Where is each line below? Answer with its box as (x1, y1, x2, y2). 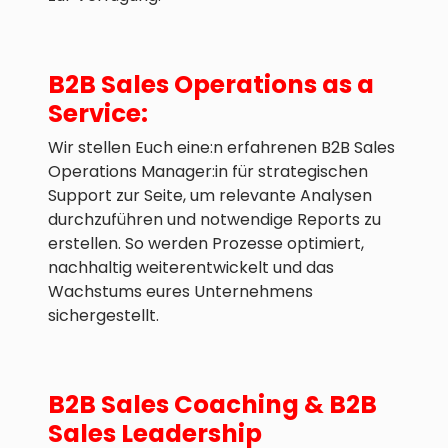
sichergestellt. (48, 304, 163, 328)
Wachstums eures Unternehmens (48, 280, 313, 304)
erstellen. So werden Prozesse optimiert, (48, 232, 364, 256)
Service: (48, 96, 148, 132)
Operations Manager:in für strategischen (48, 160, 368, 184)
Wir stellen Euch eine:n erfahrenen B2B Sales (48, 136, 395, 160)
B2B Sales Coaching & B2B (48, 387, 377, 423)
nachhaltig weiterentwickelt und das (48, 256, 334, 280)
